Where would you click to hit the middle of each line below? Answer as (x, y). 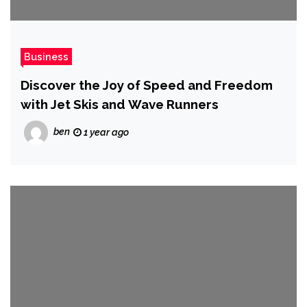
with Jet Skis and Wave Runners (120, 105)
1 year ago (105, 133)
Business (46, 57)
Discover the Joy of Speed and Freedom (147, 85)
